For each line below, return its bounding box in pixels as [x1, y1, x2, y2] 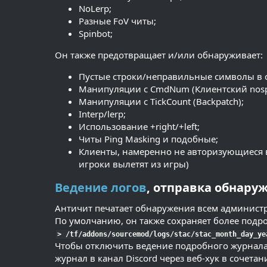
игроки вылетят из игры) [79, 158, 189, 170]
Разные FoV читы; [79, 15, 156, 27]
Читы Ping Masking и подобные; [79, 133, 218, 145]
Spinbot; [79, 27, 113, 40]
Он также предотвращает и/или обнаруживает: [55, 49, 263, 61]
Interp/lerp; [79, 108, 126, 120]
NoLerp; [79, 2, 111, 15]
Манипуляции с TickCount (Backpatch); [79, 95, 244, 108]
